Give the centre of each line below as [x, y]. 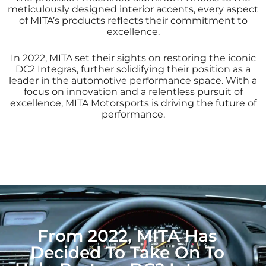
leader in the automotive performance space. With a [133, 81]
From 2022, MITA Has [127, 235]
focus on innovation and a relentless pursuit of [133, 92]
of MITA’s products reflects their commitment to [133, 21]
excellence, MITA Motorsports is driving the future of [133, 103]
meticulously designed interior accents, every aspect [133, 9]
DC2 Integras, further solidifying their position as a [133, 69]
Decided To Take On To [127, 252]
